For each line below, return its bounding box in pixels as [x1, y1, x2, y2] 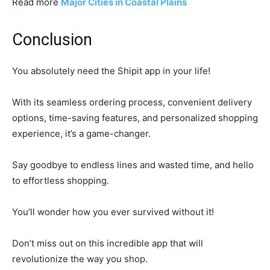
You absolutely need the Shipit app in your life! [12, 65, 210, 77]
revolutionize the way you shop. [12, 253, 148, 265]
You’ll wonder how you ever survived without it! [12, 206, 214, 218]
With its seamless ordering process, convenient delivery [12, 96, 252, 108]
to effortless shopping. [12, 175, 109, 187]
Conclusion [12, 30, 92, 50]
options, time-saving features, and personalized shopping [12, 112, 258, 124]
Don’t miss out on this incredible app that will [12, 237, 203, 250]
